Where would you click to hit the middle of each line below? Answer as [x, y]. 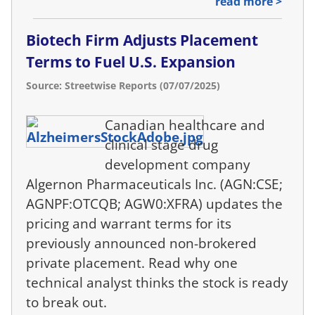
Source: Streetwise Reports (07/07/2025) [123, 86]
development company [178, 165]
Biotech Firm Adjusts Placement [142, 40]
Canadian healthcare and [185, 125]
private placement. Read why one [132, 263]
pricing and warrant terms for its [129, 224]
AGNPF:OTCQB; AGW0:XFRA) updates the [154, 204]
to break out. [66, 302]
